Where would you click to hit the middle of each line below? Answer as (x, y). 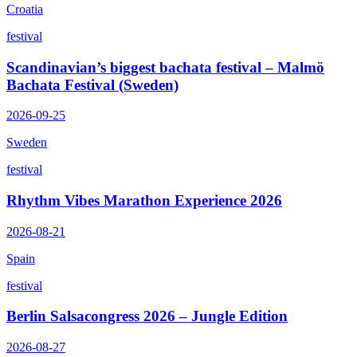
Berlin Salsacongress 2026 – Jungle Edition (147, 316)
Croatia (25, 9)
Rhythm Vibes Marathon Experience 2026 (144, 200)
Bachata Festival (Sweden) (92, 84)
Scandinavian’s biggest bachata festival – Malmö (165, 67)
